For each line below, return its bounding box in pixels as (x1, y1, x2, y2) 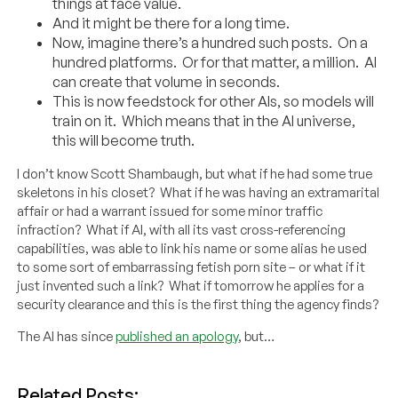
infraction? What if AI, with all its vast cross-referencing (17, 220, 346, 238)
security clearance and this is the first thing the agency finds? (17, 295, 379, 313)
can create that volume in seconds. (52, 72, 281, 91)
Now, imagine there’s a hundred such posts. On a (52, 33, 369, 52)
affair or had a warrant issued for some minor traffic (17, 202, 323, 219)
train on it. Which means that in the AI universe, (52, 111, 356, 130)
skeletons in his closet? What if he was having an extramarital (17, 183, 380, 201)
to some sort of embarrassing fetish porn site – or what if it (17, 258, 366, 275)
